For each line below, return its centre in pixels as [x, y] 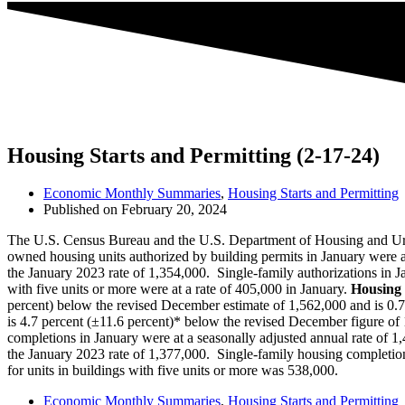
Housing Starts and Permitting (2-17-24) [193, 155]
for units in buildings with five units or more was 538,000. [173, 371]
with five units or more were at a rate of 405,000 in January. [179, 289]
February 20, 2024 [174, 210]
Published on [80, 210]
